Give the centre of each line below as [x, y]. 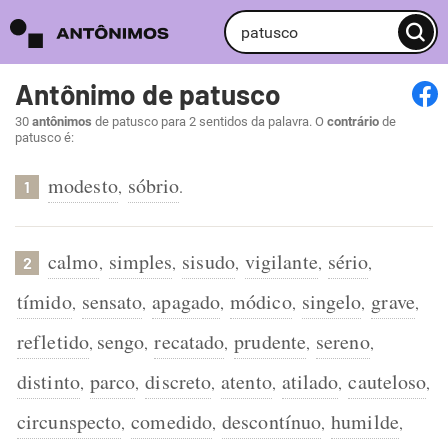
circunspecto [69, 421]
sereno [343, 341]
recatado [189, 341]
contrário [353, 121]
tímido [44, 301]
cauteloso [387, 381]
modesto [83, 185]
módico [261, 301]
